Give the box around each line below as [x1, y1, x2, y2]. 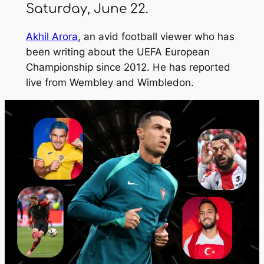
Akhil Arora [25, 30, 78, 42]
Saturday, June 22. [25, 1, 148, 16]
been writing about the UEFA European [25, 45, 210, 58]
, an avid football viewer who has [77, 30, 235, 42]
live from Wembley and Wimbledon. [25, 76, 194, 88]
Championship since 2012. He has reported [25, 61, 230, 73]
